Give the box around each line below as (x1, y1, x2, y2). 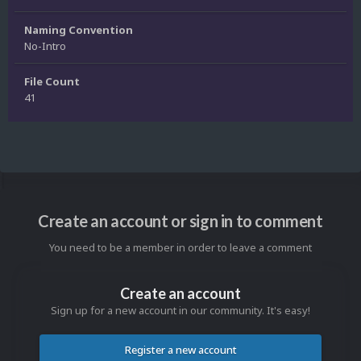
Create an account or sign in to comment (38, 211, 323, 231)
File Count (24, 73, 80, 89)
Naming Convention (24, 22, 133, 37)
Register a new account (124, 342, 237, 358)
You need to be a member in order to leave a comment (49, 240, 312, 255)
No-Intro (24, 38, 66, 53)
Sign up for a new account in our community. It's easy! (51, 303, 310, 318)
